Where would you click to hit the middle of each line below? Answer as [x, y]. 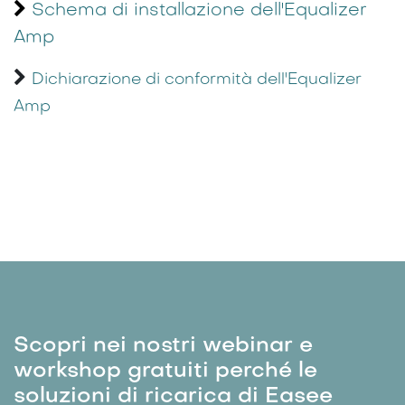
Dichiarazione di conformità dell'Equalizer [197, 80]
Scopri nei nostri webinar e [163, 346]
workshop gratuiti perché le [165, 371]
